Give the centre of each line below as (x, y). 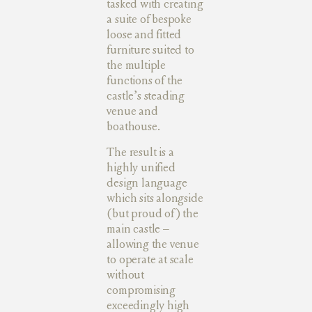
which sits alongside (155, 198)
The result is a (140, 152)
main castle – (138, 228)
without (125, 274)
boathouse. (135, 127)
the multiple (136, 65)
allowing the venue (153, 244)
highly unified (141, 167)
